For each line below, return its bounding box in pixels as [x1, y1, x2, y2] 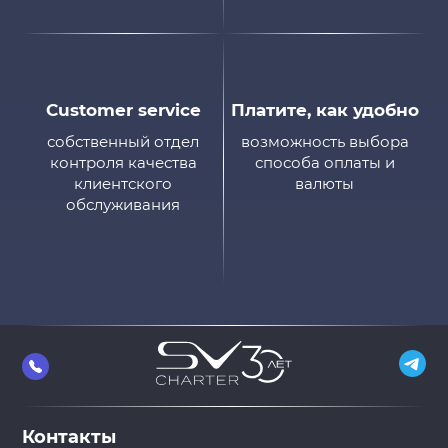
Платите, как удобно [230, 100, 419, 121]
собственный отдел [47, 132, 200, 152]
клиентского [74, 174, 173, 194]
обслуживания [66, 195, 181, 215]
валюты [295, 174, 355, 194]
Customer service [45, 100, 201, 121]
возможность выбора [240, 132, 409, 152]
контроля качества [49, 153, 197, 173]
